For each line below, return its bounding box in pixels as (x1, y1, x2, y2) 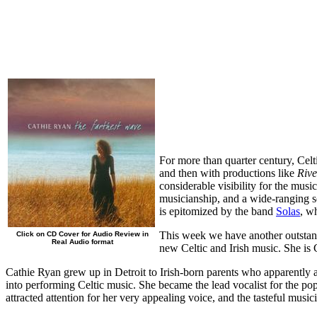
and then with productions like (159, 166, 297, 179)
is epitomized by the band (159, 204, 276, 217)
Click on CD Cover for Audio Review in (16, 229, 149, 238)
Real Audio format (52, 237, 113, 246)
